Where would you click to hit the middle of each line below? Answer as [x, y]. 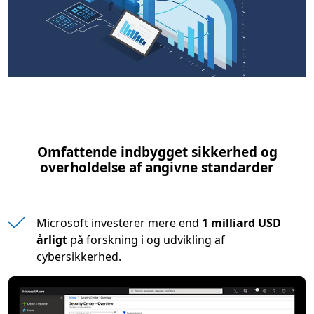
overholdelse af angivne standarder [157, 167]
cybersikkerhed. [79, 256]
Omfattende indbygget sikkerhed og [157, 152]
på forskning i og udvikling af [146, 239]
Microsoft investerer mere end [119, 223]
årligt [52, 239]
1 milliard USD [241, 223]
